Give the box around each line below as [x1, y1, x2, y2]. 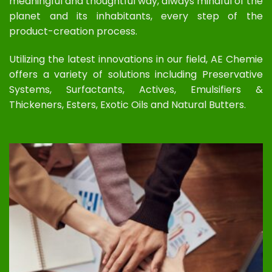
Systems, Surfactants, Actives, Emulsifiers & [9, 83, 263, 97]
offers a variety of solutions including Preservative [9, 67, 263, 82]
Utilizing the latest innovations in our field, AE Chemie [9, 52, 263, 67]
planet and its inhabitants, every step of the [9, 9, 263, 24]
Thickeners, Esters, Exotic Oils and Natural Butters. [9, 98, 246, 112]
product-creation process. [9, 24, 137, 39]
